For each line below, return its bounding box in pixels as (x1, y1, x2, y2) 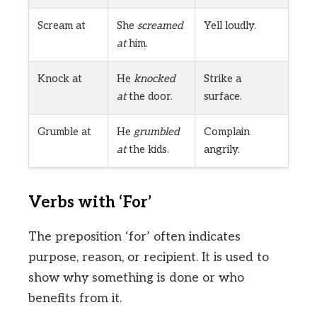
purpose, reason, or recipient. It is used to (28, 250, 269, 265)
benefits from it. (28, 291, 122, 306)
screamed (137, 19, 183, 33)
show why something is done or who (28, 270, 244, 286)
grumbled (134, 125, 180, 139)
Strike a (204, 72, 241, 86)
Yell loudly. (204, 19, 256, 33)
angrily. (204, 143, 240, 156)
